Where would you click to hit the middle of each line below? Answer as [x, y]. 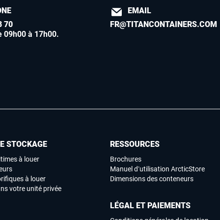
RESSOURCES [135, 144]
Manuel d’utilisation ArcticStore [157, 169]
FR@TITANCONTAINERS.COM [164, 25]
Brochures [126, 159]
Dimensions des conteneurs [152, 179]
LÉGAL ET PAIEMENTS [150, 206]
